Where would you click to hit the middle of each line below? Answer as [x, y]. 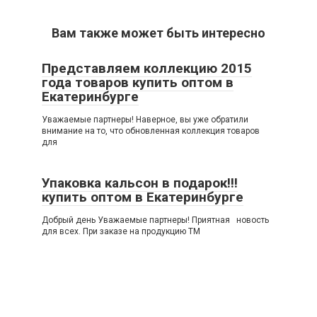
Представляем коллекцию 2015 [147, 68]
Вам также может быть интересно [158, 33]
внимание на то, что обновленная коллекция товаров [151, 131]
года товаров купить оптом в [138, 82]
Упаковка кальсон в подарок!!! [140, 183]
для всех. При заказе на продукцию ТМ [121, 231]
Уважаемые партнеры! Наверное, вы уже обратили [145, 120]
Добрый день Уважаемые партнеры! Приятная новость [155, 220]
